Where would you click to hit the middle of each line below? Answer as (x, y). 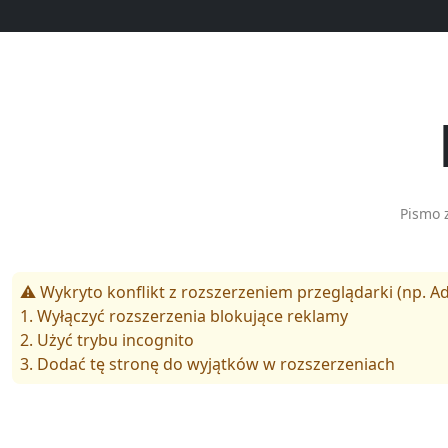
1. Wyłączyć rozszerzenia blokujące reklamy (184, 315)
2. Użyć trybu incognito (107, 339)
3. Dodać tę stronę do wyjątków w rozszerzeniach (207, 363)
